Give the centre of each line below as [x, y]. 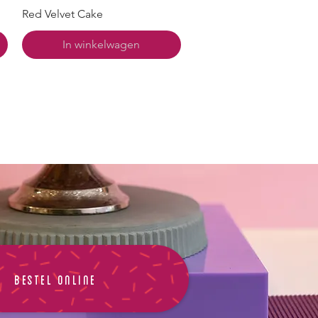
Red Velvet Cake [62, 14]
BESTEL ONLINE [55, 279]
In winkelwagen [102, 45]
